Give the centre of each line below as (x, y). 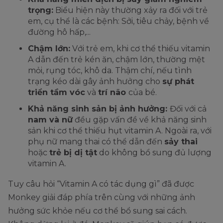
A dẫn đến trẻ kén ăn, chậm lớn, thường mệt (116, 60)
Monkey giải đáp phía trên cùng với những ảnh (102, 198)
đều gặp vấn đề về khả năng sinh (140, 120)
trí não (113, 93)
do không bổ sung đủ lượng (154, 153)
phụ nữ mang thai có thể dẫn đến (96, 142)
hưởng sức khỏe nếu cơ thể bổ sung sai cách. (98, 211)
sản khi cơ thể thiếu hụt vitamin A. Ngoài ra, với (120, 131)
